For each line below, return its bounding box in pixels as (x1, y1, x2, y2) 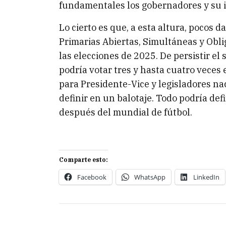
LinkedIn (193, 172, 219, 182)
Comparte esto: (59, 155, 108, 163)
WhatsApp (134, 172, 165, 182)
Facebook (77, 172, 106, 182)
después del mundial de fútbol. (59, 106, 192, 118)
